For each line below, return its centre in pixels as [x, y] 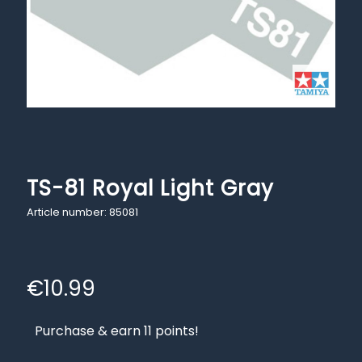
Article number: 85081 [84, 212]
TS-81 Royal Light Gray [150, 188]
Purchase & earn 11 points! [117, 331]
